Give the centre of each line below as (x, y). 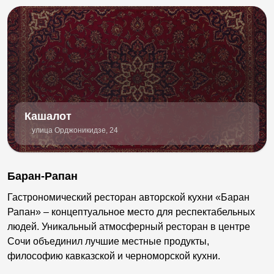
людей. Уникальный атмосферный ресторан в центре (129, 226)
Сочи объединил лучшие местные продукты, (108, 241)
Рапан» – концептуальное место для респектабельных (131, 212)
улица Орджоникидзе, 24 (75, 130)
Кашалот (48, 116)
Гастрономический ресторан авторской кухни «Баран (128, 197)
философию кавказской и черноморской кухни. (114, 256)
